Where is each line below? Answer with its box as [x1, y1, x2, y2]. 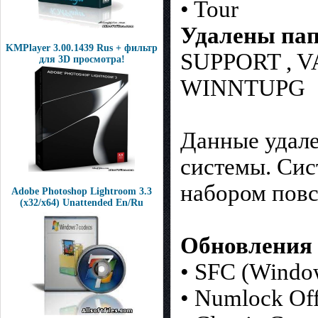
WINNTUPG [180, 75, 305, 102]
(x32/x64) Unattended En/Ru [20, 197, 143, 208]
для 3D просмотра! [38, 54, 125, 65]
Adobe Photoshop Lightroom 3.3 [11, 186, 152, 197]
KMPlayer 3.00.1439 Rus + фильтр [6, 43, 158, 53]
